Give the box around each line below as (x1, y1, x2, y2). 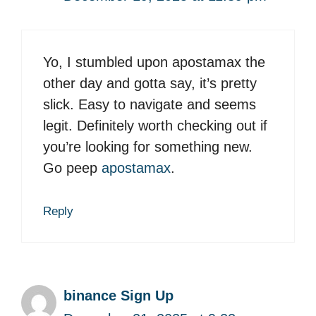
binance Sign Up (63, 288, 174, 304)
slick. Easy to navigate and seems (43, 97, 256, 113)
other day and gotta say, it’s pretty (43, 75, 257, 92)
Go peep (43, 160, 102, 176)
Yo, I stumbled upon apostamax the (43, 54, 265, 71)
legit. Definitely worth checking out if (43, 118, 267, 134)
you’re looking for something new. (43, 139, 253, 155)
